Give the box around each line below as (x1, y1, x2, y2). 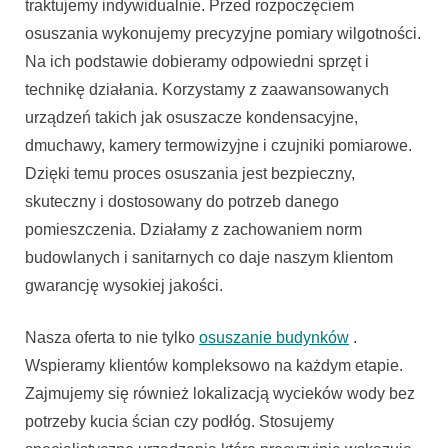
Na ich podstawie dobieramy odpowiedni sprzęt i (25, 53, 369, 71)
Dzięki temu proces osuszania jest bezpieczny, (25, 165, 355, 183)
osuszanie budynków (199, 329, 349, 347)
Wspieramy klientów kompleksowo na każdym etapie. (25, 357, 403, 375)
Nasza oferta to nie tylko (25, 329, 199, 347)
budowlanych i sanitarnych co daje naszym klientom (25, 249, 393, 267)
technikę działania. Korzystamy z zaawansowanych (25, 81, 389, 99)
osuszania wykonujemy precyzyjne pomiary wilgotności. (25, 25, 421, 43)
